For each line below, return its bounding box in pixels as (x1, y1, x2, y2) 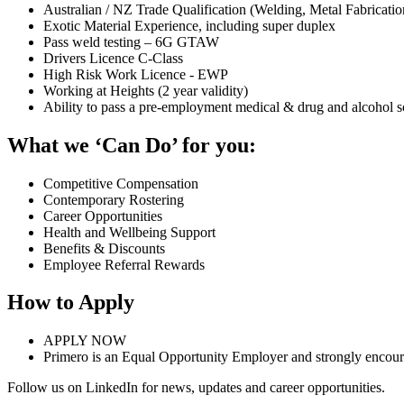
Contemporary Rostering (43, 191, 184, 207)
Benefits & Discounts (43, 240, 165, 256)
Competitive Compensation (43, 175, 198, 191)
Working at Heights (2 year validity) (43, 82, 248, 98)
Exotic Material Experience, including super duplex (43, 17, 335, 33)
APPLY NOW (43, 333, 126, 349)
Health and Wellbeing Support (43, 224, 216, 240)
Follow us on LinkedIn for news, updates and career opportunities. (7, 380, 385, 396)
